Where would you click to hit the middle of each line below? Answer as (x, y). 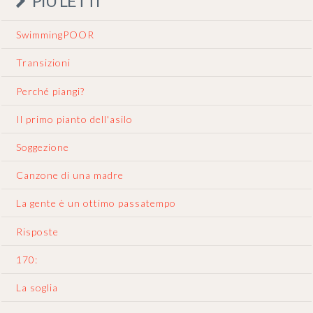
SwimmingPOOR (56, 35)
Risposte (38, 231)
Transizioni (44, 63)
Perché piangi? (51, 91)
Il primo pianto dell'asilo (75, 119)
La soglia (37, 287)
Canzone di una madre (70, 175)
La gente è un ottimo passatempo (96, 203)
